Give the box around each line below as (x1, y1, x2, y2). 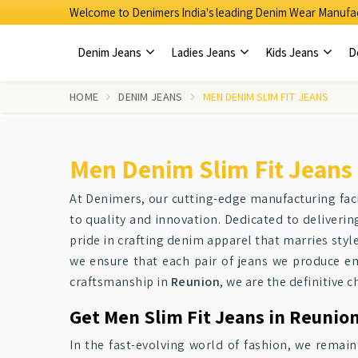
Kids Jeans (265, 45, 321, 60)
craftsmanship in (70, 273, 171, 290)
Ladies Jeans (171, 45, 238, 60)
